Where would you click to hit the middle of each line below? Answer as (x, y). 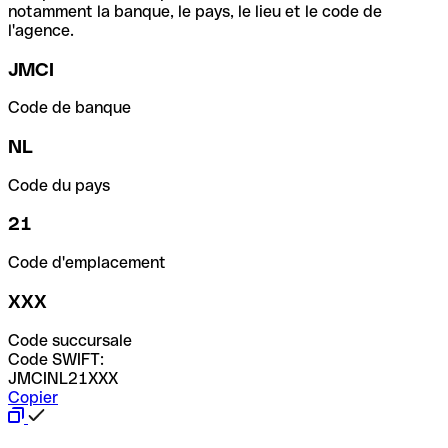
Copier (33, 397)
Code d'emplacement (87, 263)
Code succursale (70, 340)
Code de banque (69, 108)
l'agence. (41, 30)
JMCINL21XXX (63, 378)
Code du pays (59, 185)
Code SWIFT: (56, 359)
